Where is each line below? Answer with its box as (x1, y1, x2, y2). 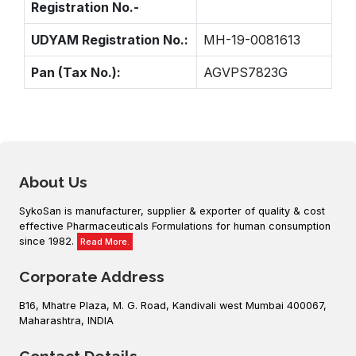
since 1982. (19, 235, 77, 247)
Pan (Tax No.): (31, 64, 121, 80)
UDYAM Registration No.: (31, 32, 188, 48)
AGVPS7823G (203, 64, 288, 80)
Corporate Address (19, 268, 164, 285)
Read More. (80, 236, 130, 247)
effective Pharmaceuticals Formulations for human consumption (19, 220, 331, 232)
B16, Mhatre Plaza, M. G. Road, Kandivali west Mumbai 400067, (19, 300, 327, 311)
